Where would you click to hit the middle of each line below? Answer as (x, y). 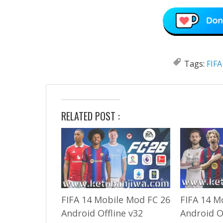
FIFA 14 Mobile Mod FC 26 (116, 200)
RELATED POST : (91, 116)
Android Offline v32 (102, 213)
